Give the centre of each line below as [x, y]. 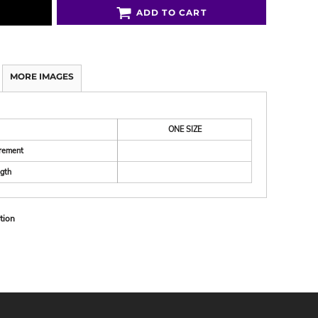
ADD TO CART [171, 13]
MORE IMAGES [42, 76]
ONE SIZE [185, 130]
